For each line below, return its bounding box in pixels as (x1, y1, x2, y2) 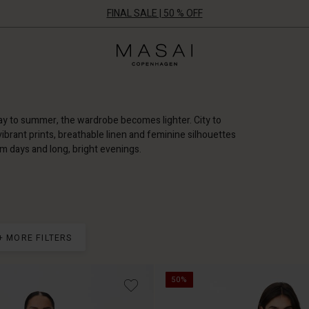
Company (192, 67, 232, 81)
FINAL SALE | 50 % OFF (106, 6, 203, 21)
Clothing (192, 53, 228, 68)
